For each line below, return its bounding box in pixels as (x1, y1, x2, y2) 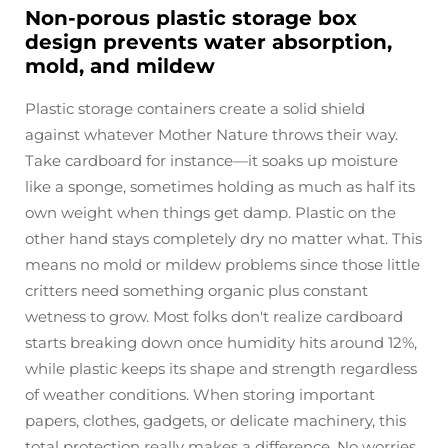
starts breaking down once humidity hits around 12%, (25, 333, 417, 352)
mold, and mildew (25, 54, 215, 78)
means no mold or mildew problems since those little (25, 255, 420, 274)
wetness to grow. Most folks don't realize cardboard (25, 307, 403, 326)
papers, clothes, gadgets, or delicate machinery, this (25, 411, 406, 430)
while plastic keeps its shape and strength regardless (25, 359, 417, 378)
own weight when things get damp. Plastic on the (25, 203, 396, 222)
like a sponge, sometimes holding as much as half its (25, 177, 415, 196)
